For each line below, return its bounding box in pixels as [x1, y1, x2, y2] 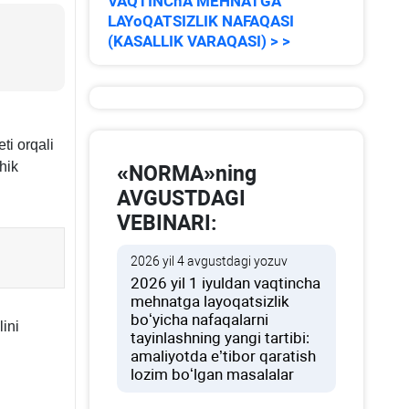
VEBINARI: [117, 211, 217, 236]
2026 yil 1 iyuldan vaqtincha [131, 274, 321, 292]
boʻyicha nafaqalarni [131, 310, 269, 329]
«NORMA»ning [117, 162, 257, 186]
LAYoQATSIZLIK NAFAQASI [108, 12, 295, 30]
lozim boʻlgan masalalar [131, 365, 295, 383]
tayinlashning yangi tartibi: [131, 329, 310, 347]
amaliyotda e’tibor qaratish [131, 347, 317, 365]
